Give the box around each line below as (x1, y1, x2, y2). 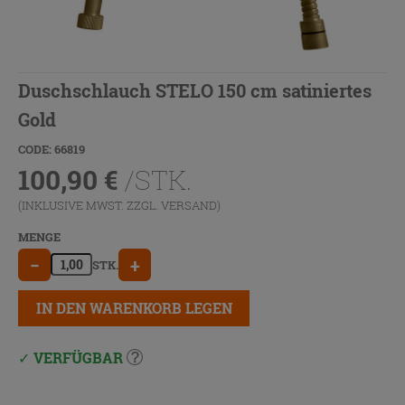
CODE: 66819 (18, 140, 85, 157)
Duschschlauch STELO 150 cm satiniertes (18, 78, 372, 102)
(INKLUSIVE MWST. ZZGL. (18, 196, 161, 213)
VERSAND (161, 196, 217, 213)
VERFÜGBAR (30, 347, 127, 367)
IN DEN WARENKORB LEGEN (35, 297, 232, 317)
